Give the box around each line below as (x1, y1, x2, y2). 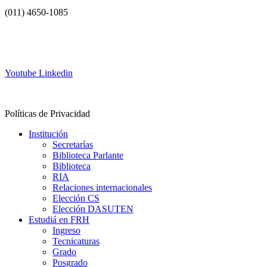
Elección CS (52, 193, 100, 203)
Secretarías (52, 139, 93, 150)
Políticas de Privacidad (5, 108, 90, 119)
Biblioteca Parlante (52, 150, 123, 160)
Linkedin (39, 68, 73, 78)
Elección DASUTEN (52, 204, 133, 214)
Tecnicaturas (52, 236, 100, 246)
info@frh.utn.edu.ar (5, 48, 79, 58)
